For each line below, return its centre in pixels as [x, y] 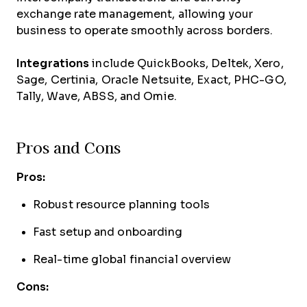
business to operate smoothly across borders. [145, 30]
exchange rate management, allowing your [135, 14]
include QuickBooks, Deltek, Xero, [186, 63]
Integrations [53, 63]
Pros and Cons [69, 148]
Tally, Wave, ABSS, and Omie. [97, 96]
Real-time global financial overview [132, 259]
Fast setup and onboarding [108, 232]
